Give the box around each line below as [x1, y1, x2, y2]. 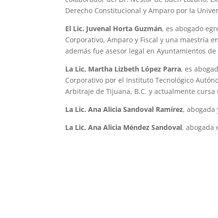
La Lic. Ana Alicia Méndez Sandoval [65, 122, 182, 132]
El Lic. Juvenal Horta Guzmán [65, 23, 163, 33]
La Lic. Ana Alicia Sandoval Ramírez [65, 104, 183, 114]
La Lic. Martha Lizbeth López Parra [65, 64, 182, 73]
